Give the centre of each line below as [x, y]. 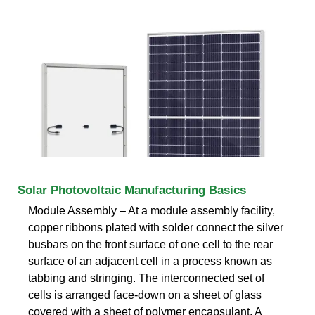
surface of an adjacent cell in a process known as [150, 261]
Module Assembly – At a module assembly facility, [152, 210]
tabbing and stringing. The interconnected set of [146, 278]
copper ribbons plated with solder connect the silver [156, 227]
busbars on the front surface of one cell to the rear [150, 244]
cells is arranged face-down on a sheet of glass [145, 295]
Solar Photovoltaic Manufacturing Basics [132, 190]
